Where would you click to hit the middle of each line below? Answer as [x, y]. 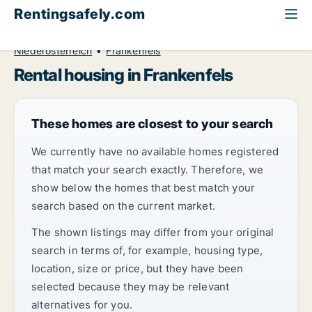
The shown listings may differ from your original [153, 232]
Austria [180, 36]
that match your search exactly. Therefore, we [148, 170]
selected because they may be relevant [131, 287]
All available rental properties [82, 36]
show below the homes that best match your [143, 188]
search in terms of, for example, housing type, [147, 250]
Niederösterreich [53, 50]
